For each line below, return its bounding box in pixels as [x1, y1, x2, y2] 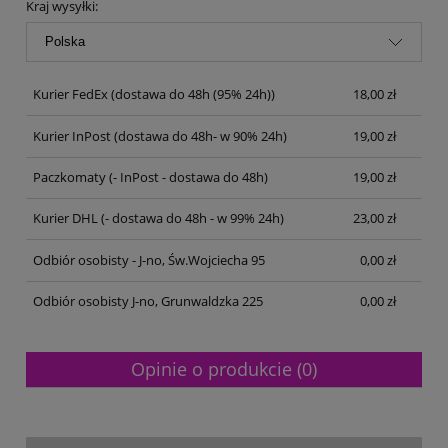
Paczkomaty [32, 167, 106, 186]
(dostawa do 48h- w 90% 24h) [110, 126, 287, 145]
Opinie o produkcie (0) [131, 357, 317, 382]
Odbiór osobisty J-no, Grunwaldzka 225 [32, 292, 263, 311]
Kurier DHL [32, 209, 98, 228]
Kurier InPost [32, 126, 111, 145]
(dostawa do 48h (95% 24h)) [107, 85, 275, 104]
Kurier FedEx [32, 85, 108, 104]
